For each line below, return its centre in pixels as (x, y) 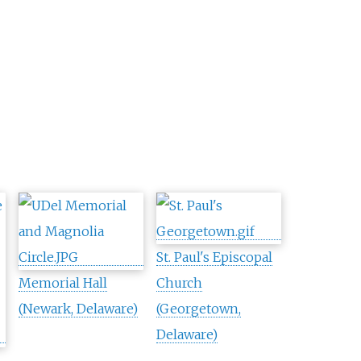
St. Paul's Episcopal (214, 257)
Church (179, 283)
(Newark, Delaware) (78, 309)
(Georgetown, (198, 309)
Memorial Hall (62, 283)
